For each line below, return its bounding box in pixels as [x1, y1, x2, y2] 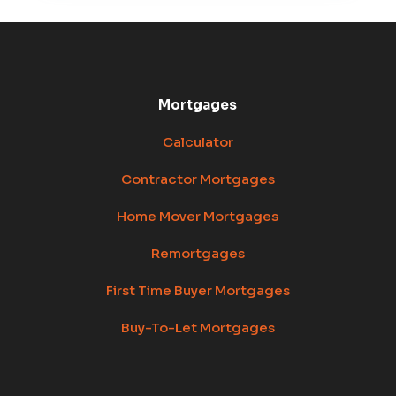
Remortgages [150, 245, 245, 262]
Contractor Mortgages [120, 171, 275, 187]
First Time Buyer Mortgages [105, 282, 290, 299]
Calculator [162, 133, 233, 150]
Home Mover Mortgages [117, 208, 279, 225]
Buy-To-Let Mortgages [120, 319, 275, 336]
